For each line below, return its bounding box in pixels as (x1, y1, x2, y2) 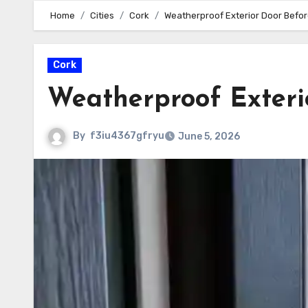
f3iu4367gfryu (90, 130, 164, 142)
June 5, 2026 (178, 131, 240, 142)
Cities (90, 10, 114, 21)
